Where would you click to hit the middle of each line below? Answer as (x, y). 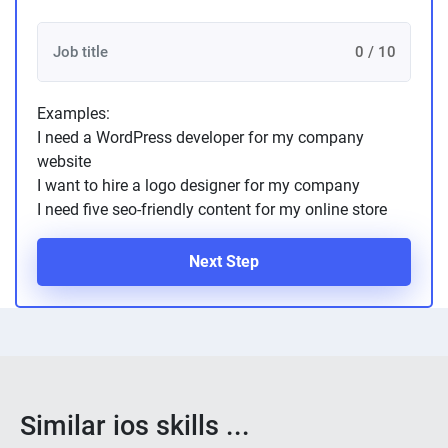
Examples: (73, 113)
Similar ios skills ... (135, 426)
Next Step (224, 261)
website (64, 161)
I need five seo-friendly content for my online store (212, 209)
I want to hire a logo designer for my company (198, 185)
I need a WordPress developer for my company (200, 137)
